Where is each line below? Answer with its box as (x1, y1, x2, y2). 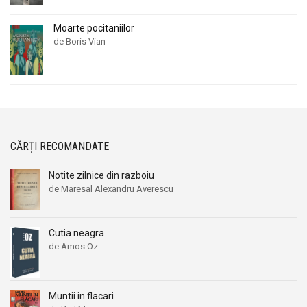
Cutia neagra (49, 228, 104, 239)
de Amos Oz (49, 241, 98, 252)
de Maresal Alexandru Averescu (49, 184, 173, 195)
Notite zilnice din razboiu (49, 170, 154, 182)
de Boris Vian (53, 36, 106, 47)
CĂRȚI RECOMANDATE (10, 140, 109, 153)
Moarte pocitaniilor (53, 22, 134, 34)
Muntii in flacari (49, 291, 114, 302)
